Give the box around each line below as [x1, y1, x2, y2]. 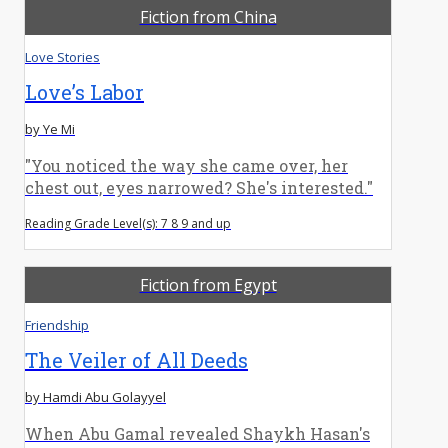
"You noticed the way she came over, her [25, 154, 348, 176]
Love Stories [25, 47, 100, 66]
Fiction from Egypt [139, 273, 277, 296]
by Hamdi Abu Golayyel [25, 387, 166, 406]
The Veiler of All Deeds [25, 346, 248, 373]
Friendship [25, 315, 89, 334]
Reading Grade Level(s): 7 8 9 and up [25, 214, 231, 232]
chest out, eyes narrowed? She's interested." [25, 176, 373, 198]
